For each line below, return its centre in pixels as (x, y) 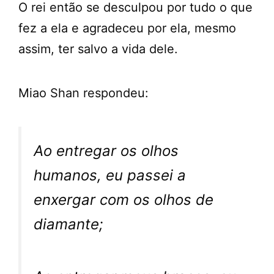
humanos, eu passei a (110, 176)
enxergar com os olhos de (124, 200)
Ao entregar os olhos (106, 151)
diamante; (68, 224)
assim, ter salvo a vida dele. (98, 49)
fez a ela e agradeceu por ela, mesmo (127, 28)
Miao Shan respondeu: (83, 93)
